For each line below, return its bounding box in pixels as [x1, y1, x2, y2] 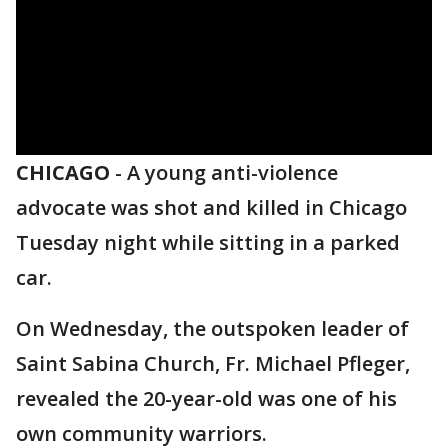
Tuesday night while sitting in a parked [16, 229, 400, 256]
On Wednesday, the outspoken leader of [16, 315, 409, 342]
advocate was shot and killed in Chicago [16, 194, 407, 221]
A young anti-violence [127, 159, 338, 186]
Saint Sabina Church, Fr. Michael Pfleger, [16, 350, 410, 377]
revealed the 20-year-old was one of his [16, 385, 397, 412]
